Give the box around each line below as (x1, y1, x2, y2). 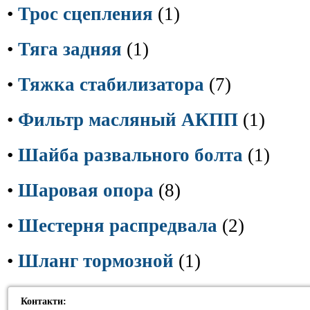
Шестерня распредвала (18, 215, 217, 236)
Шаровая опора (18, 180, 154, 201)
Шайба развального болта (18, 145, 243, 165)
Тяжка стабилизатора (18, 74, 204, 95)
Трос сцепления (18, 3, 153, 24)
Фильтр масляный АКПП (18, 109, 238, 130)
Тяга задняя (18, 39, 122, 60)
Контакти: (21, 296, 66, 307)
